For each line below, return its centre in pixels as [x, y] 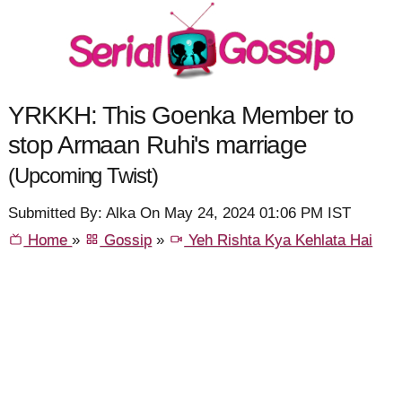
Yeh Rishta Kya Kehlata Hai [279, 240]
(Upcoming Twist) [83, 175]
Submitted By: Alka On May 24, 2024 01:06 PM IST [180, 214]
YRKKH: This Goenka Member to [181, 114]
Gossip [126, 240]
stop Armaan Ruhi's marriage [158, 144]
